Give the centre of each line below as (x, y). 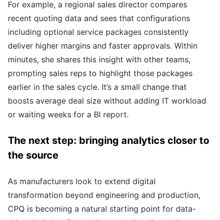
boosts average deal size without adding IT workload (107, 101)
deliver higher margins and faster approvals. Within (103, 46)
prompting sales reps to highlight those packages (100, 73)
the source (33, 155)
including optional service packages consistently (98, 32)
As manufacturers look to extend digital (82, 181)
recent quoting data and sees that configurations (99, 18)
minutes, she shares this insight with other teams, (99, 60)
